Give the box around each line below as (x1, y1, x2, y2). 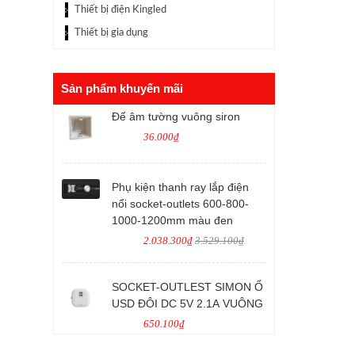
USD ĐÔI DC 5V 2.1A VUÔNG (112, 297, 266, 310)
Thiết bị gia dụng (74, 28, 148, 38)
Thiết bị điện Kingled (74, 5, 166, 15)
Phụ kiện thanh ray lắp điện (112, 181, 249, 193)
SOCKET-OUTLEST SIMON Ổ (112, 281, 263, 293)
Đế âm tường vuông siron (112, 110, 240, 123)
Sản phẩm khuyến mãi (61, 82, 183, 95)
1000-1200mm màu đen (112, 214, 233, 227)
